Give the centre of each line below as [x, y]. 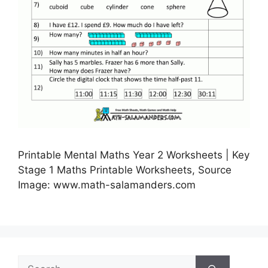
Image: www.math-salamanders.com [107, 185]
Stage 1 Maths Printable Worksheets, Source [125, 170]
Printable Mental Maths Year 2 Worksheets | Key [134, 155]
